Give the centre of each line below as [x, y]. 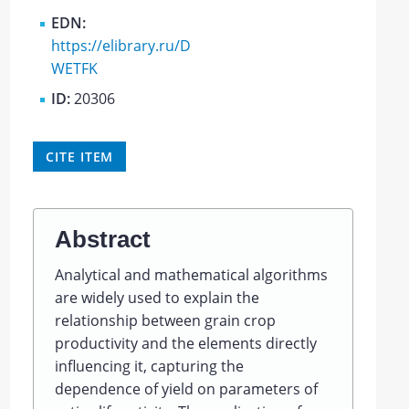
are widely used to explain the [157, 298]
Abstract [102, 239]
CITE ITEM [80, 157]
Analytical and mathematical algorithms [191, 275]
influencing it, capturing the [149, 366]
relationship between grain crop [165, 320]
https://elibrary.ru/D [121, 46]
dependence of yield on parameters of [186, 389]
